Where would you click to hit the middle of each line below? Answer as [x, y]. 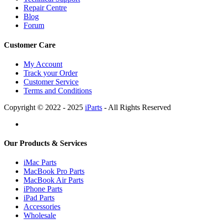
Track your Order [51, 73]
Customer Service [51, 82]
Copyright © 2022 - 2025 [44, 107]
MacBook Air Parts [54, 180]
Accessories [42, 207]
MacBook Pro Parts [54, 171]
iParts [94, 107]
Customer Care [30, 45]
